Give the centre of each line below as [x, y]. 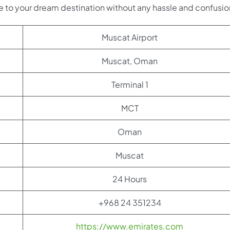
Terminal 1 [130, 84]
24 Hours [130, 179]
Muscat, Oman [130, 61]
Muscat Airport [130, 37]
